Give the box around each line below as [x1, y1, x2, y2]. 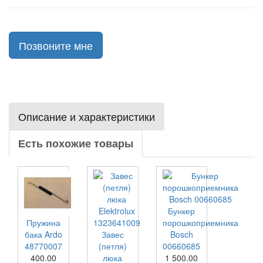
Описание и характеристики [18, 109, 155, 124]
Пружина [26, 217, 60, 228]
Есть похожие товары [18, 136, 133, 151]
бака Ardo [24, 228, 62, 240]
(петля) [98, 240, 127, 252]
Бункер [168, 205, 195, 217]
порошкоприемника [162, 217, 238, 228]
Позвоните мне [19, 38, 93, 53]
